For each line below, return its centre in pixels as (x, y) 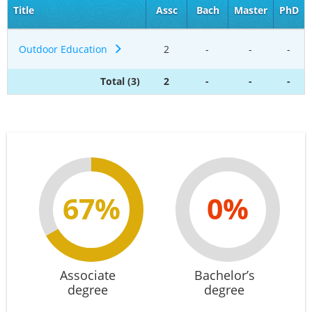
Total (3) (120, 81)
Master (251, 10)
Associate (88, 275)
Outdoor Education (66, 49)
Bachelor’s (224, 275)
